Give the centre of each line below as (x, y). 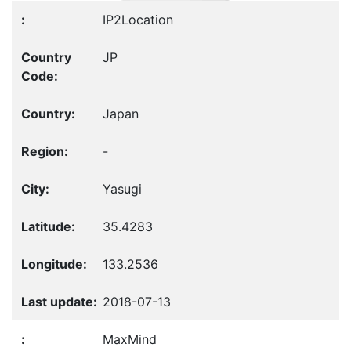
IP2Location (138, 19)
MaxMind (130, 339)
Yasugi (122, 188)
